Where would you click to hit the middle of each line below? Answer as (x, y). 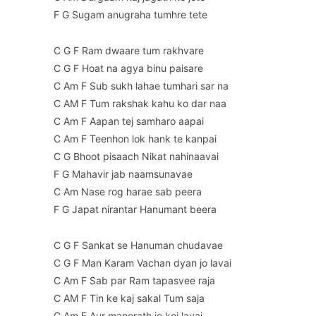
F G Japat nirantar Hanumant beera (135, 209)
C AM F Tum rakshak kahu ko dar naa (140, 104)
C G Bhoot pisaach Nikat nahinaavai (136, 157)
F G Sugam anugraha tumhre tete (130, 15)
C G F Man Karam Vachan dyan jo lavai (142, 263)
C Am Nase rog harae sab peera (128, 192)
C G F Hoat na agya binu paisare (128, 68)
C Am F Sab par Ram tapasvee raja (134, 281)
